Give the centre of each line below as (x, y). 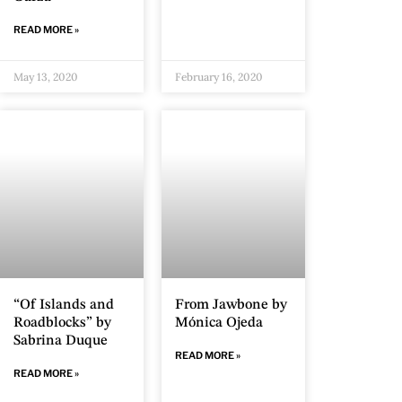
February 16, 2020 (219, 77)
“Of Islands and (64, 306)
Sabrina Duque (61, 341)
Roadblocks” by (62, 323)
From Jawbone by (231, 306)
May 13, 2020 (46, 77)
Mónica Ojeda (219, 323)
